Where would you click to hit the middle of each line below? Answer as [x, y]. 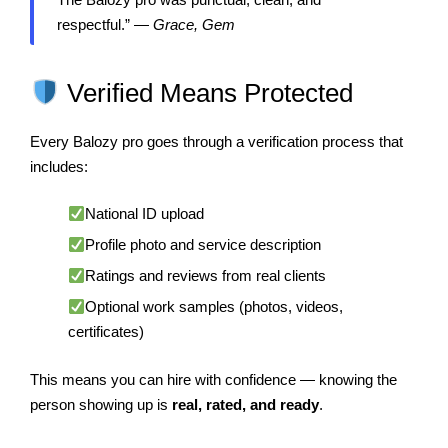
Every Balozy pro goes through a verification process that [216, 141]
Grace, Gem [193, 25]
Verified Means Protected [206, 93]
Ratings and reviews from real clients [205, 276]
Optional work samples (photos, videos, [213, 307]
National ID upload [144, 214]
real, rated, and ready [245, 404]
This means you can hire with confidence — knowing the [213, 379]
